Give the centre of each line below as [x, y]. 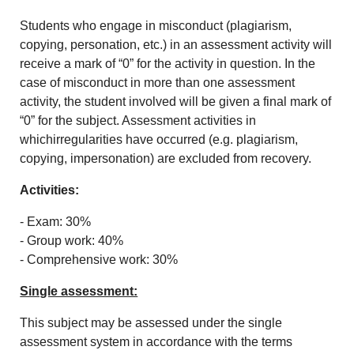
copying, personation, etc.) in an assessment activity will [176, 45]
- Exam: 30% [56, 222]
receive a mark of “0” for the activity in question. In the [168, 64]
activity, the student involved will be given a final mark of [176, 102]
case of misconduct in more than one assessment [158, 83]
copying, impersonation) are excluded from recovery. [166, 159]
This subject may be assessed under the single [151, 323]
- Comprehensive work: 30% [99, 260]
